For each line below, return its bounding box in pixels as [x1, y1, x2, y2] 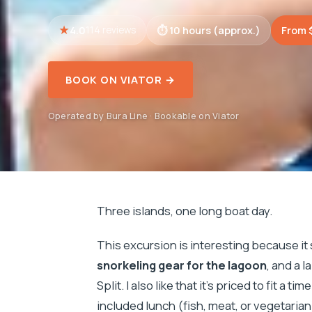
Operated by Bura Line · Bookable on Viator [47, 109, 240, 123]
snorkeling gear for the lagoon [96, 257, 267, 274]
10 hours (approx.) [169, 22, 260, 37]
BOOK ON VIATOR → [65, 72, 175, 87]
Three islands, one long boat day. [96, 203, 272, 219]
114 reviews [85, 23, 136, 36]
